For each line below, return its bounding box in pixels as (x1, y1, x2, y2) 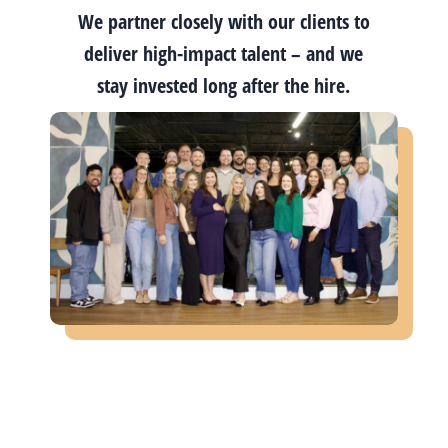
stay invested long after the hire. (97, 71, 351, 99)
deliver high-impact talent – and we (84, 39, 364, 67)
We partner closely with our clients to (77, 7, 370, 35)
